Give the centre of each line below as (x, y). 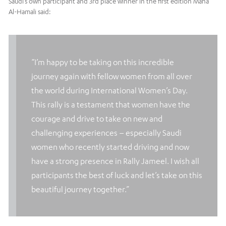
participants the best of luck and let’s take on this (117, 175)
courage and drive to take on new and (97, 119)
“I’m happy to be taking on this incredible (103, 62)
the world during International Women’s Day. (109, 91)
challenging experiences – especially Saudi (106, 133)
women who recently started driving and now (110, 147)
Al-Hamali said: (30, 12)
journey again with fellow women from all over (112, 76)
